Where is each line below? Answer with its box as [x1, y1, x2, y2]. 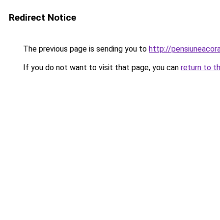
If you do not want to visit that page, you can [21, 63, 181, 72]
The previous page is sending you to [21, 44, 149, 54]
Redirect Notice [9, 12, 76, 23]
